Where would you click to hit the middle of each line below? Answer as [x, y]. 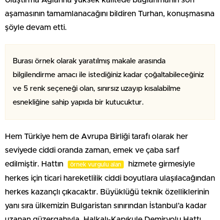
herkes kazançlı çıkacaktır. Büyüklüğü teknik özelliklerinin [107, 192]
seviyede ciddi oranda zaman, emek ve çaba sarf [92, 150]
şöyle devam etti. [36, 27]
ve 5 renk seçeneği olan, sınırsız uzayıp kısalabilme [97, 88]
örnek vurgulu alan [96, 164]
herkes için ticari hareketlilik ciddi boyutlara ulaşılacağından [110, 178]
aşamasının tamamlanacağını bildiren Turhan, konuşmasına [110, 14]
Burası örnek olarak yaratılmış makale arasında [89, 61]
